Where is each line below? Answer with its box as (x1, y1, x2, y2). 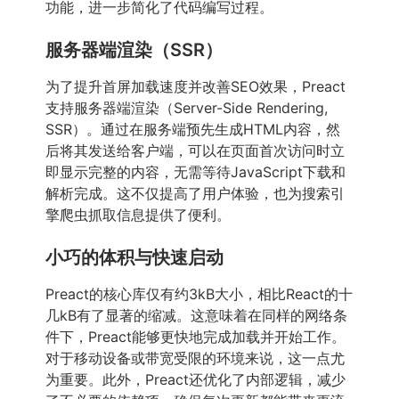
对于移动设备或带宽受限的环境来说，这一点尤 (45, 349, 345, 368)
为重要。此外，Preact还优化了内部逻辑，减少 (45, 370, 346, 389)
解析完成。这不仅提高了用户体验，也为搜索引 (45, 184, 345, 203)
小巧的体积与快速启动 (45, 247, 224, 269)
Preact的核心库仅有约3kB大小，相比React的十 (45, 285, 353, 304)
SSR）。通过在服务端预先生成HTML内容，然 (45, 120, 340, 139)
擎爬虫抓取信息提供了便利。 (45, 206, 231, 224)
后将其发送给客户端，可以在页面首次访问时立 (45, 142, 345, 160)
